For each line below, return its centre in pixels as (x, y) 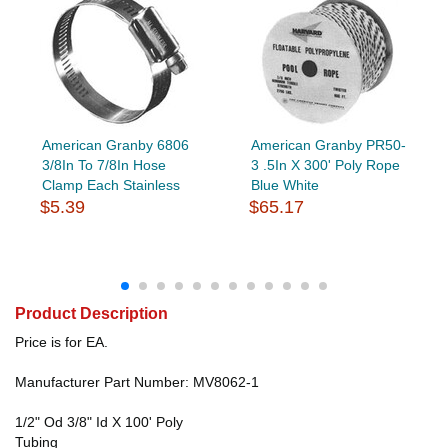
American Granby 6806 (115, 144)
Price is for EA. (61, 341)
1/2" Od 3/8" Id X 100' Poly (99, 421)
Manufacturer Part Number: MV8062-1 (137, 381)
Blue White (284, 184)
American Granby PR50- (328, 144)
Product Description (91, 313)
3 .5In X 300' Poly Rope (325, 164)
